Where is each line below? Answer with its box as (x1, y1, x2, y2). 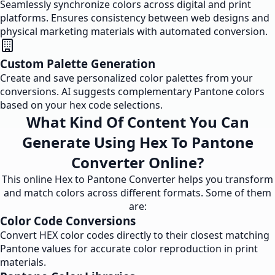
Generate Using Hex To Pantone (21, 132, 254, 152)
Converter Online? (71, 152, 204, 172)
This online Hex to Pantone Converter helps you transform (2, 172, 273, 186)
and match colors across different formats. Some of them (4, 186, 271, 199)
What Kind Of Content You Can (26, 112, 249, 132)
